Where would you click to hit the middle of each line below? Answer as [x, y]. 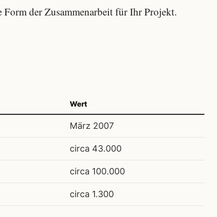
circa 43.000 [96, 148]
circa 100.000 [97, 171]
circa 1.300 [92, 194]
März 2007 [92, 125]
